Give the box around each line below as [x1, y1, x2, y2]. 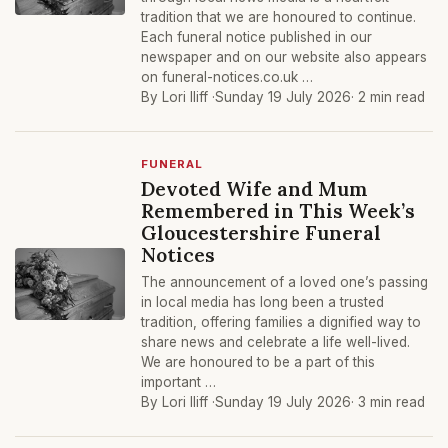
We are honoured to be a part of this [141, 354, 375, 370]
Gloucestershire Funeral [141, 220, 381, 245]
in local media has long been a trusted [141, 294, 384, 310]
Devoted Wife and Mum [141, 176, 368, 201]
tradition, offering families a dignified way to [141, 314, 421, 330]
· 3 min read [351, 394, 425, 410]
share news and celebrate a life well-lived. [141, 334, 410, 350]
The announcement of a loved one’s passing [141, 274, 428, 290]
